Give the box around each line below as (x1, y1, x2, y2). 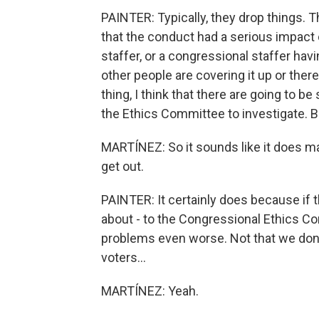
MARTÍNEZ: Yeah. (101, 283, 199, 298)
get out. (101, 159, 144, 174)
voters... (101, 250, 146, 265)
